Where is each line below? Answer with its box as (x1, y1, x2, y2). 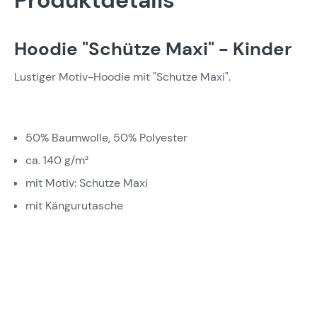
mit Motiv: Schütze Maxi (25, 175, 148, 190)
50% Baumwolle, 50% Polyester (25, 130, 188, 145)
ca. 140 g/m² (25, 153, 88, 168)
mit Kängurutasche (25, 198, 123, 213)
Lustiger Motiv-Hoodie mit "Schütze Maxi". (14, 69, 231, 84)
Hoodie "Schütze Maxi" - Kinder (14, 37, 292, 61)
